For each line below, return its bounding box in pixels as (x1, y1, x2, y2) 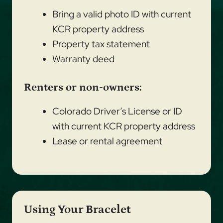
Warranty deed (52, 53, 114, 66)
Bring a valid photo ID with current (52, 8, 191, 21)
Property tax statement (52, 38, 150, 51)
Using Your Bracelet (24, 203, 131, 217)
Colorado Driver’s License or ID (52, 105, 182, 117)
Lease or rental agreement (52, 134, 162, 147)
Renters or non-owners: (24, 81, 142, 94)
